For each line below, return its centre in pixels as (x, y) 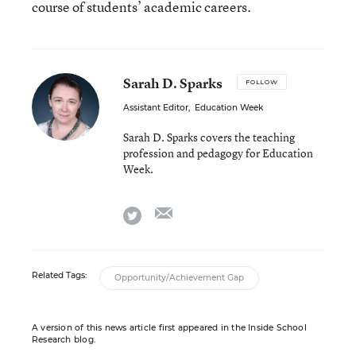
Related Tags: (59, 275)
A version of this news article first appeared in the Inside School (169, 328)
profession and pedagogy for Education (218, 153)
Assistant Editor (156, 108)
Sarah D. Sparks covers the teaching (209, 137)
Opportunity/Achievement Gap (179, 278)
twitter (159, 212)
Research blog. (64, 340)
